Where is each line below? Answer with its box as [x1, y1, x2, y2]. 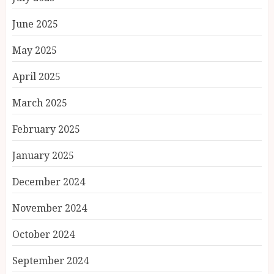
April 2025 [12, 70, 61, 84]
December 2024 [12, 175, 85, 189]
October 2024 [12, 228, 75, 242]
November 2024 [12, 201, 87, 215]
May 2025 [12, 43, 57, 57]
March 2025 [12, 96, 67, 110]
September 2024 [12, 254, 89, 268]
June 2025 [12, 17, 58, 31]
